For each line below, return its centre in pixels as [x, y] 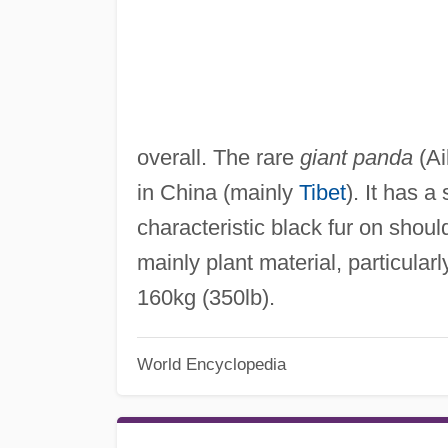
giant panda [356, 157]
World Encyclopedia [211, 364]
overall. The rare [218, 157]
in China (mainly [217, 192]
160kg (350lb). [205, 297]
